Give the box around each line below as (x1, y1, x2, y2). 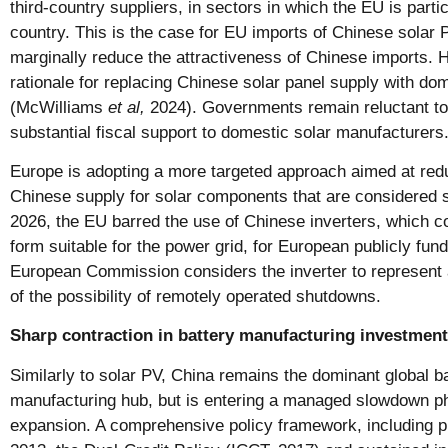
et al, (108, 97, 150, 117)
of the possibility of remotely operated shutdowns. (10, 286, 381, 306)
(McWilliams (10, 97, 108, 117)
